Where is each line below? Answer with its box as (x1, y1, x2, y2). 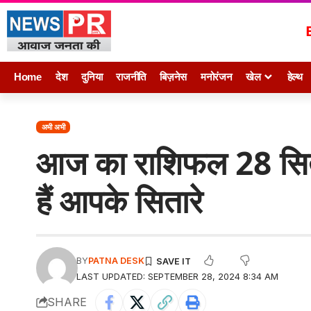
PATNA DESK (88, 255, 144, 266)
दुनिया (81, 71, 103, 83)
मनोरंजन (200, 71, 233, 83)
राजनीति (116, 71, 146, 83)
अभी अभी (41, 121, 65, 132)
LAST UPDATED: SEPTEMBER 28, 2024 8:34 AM (76, 271, 278, 282)
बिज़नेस (160, 71, 187, 83)
